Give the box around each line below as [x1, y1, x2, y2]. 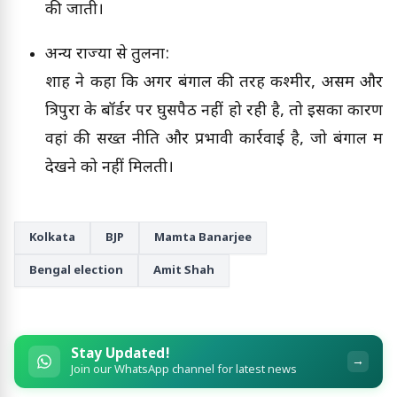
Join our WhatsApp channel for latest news [71, 362, 297, 378]
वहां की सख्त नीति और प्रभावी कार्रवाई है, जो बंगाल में [45, 129, 383, 151]
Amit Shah [153, 263, 214, 279]
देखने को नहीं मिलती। [45, 158, 174, 179]
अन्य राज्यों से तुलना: [45, 44, 169, 66]
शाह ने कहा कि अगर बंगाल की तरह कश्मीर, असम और [45, 73, 383, 94]
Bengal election [29, 263, 123, 279]
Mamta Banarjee [154, 230, 252, 246]
